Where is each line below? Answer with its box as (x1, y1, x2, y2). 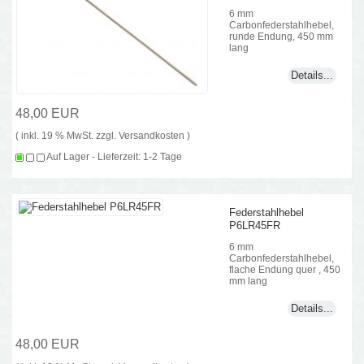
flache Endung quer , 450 (229, 264, 341, 275)
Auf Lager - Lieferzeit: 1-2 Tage (45, 150, 183, 162)
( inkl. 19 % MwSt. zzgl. (15, 130, 119, 141)
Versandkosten (119, 130, 185, 141)
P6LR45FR (229, 219, 281, 232)
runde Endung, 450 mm (229, 30, 334, 41)
